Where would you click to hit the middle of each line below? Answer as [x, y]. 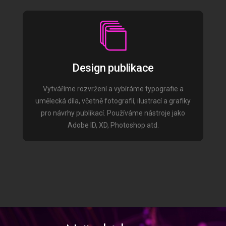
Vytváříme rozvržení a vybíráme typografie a [113, 89]
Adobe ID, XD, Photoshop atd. [113, 125]
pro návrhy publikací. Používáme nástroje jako [113, 113]
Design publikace [113, 68]
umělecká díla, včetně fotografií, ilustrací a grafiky [113, 101]
